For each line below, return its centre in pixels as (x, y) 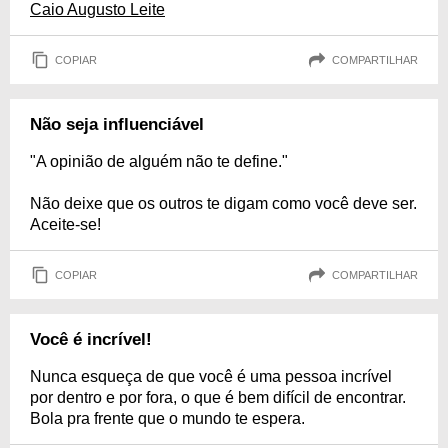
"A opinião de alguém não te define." (159, 162)
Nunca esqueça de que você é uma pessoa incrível (211, 377)
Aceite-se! (65, 225)
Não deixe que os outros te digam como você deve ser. (223, 204)
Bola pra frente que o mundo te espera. (167, 419)
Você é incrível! (91, 340)
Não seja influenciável (117, 125)
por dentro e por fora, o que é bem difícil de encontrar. (218, 398)
